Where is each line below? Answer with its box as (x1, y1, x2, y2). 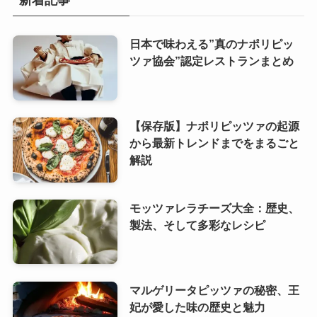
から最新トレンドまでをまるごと (129, 136, 299, 149)
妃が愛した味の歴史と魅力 (129, 300, 265, 313)
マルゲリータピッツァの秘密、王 (129, 283, 299, 296)
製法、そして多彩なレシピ (129, 218, 265, 231)
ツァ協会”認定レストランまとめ (129, 54, 294, 67)
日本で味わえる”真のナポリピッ (129, 37, 294, 50)
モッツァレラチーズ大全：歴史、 (129, 201, 299, 214)
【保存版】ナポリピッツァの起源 (129, 119, 299, 132)
